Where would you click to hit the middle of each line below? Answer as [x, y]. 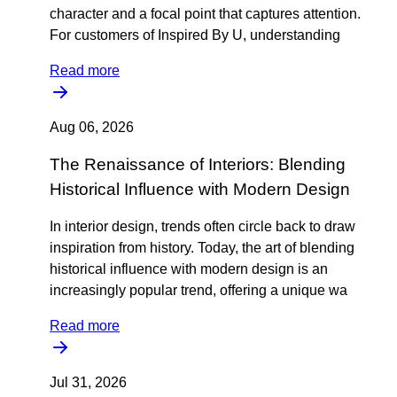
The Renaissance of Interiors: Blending [198, 164]
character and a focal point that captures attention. [205, 14]
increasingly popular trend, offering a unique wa [198, 290]
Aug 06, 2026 [92, 127]
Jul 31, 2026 [88, 382]
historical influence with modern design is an [189, 269]
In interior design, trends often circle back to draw [202, 226]
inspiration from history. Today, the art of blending [202, 248]
